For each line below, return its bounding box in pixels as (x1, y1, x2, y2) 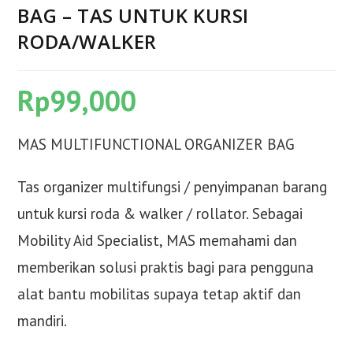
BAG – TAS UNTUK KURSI (17, 2, 250, 28)
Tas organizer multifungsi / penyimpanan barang (17, 176, 328, 196)
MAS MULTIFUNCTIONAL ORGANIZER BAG (17, 134, 295, 154)
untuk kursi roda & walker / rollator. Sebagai (17, 203, 303, 223)
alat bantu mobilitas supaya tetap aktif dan (17, 284, 302, 303)
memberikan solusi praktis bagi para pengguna (17, 257, 314, 277)
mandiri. (17, 310, 68, 330)
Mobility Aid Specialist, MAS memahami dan (17, 230, 298, 250)
